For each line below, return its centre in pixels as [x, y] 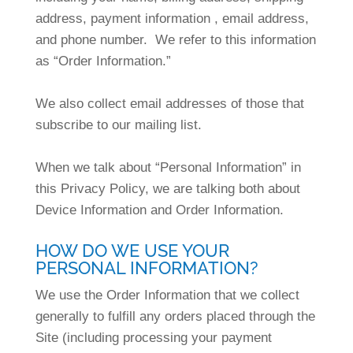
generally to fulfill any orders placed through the [175, 316]
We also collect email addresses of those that [169, 104]
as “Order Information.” [103, 61]
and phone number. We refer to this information [175, 40]
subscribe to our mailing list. [118, 125]
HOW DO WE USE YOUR [132, 251]
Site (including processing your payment [153, 338]
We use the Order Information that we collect [167, 295]
